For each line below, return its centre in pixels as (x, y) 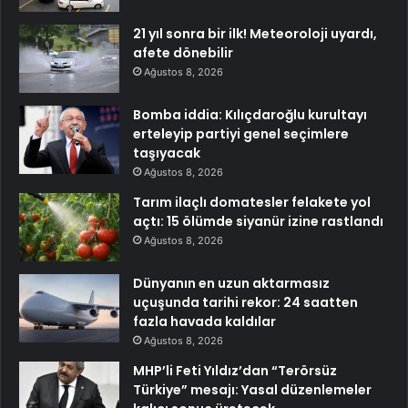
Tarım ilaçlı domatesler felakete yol (252, 202)
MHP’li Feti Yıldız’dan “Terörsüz (235, 370)
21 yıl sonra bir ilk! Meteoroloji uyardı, (255, 33)
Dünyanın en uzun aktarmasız (231, 283)
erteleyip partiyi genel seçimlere (241, 133)
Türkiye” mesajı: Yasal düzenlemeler (252, 389)
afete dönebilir (183, 52)
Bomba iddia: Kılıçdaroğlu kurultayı (250, 114)
